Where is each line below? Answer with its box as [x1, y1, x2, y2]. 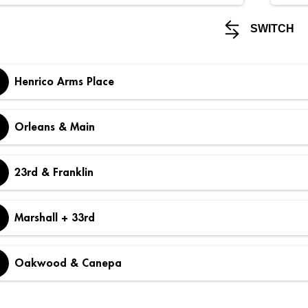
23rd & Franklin [14, 166, 93, 178]
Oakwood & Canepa [14, 257, 122, 269]
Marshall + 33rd [14, 212, 95, 223]
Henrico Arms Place [14, 76, 114, 87]
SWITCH [247, 23, 294, 35]
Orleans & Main [14, 121, 95, 133]
